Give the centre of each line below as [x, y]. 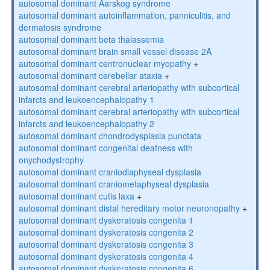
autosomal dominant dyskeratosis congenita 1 [106, 220]
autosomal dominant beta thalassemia [91, 39]
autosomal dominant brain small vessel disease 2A [115, 51]
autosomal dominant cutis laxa [76, 196]
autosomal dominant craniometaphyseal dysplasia [114, 184]
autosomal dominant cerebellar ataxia [90, 75]
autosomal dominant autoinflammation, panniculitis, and [124, 15]
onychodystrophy [51, 160]
